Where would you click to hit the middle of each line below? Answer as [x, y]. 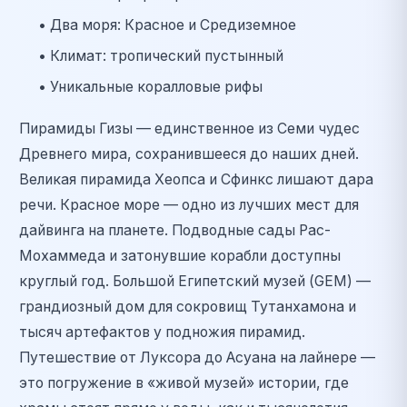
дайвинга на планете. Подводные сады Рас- [175, 231]
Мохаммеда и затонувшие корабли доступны [180, 256]
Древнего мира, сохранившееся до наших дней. [189, 154]
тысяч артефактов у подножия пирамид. [162, 333]
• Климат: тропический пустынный [161, 55]
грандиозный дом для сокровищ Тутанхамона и [188, 307]
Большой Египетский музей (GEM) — [242, 282]
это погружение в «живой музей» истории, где [184, 383]
